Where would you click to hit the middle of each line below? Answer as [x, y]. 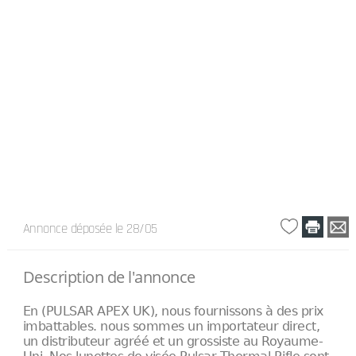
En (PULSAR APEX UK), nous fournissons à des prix [173, 311]
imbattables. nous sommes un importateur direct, [171, 326]
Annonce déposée [69, 229]
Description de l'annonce [109, 277]
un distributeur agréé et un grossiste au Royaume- [173, 341]
